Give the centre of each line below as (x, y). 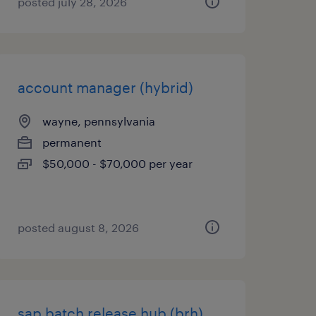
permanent (72, 142)
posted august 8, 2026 (78, 227)
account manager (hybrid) (105, 87)
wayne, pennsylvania (98, 121)
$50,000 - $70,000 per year (117, 163)
